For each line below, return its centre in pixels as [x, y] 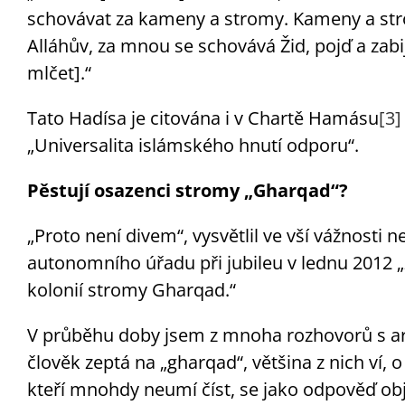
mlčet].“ [59, 72]
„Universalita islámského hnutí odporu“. [193, 145]
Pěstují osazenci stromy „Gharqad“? [187, 190]
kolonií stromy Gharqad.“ [131, 289]
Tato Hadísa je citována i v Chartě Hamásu [202, 118]
